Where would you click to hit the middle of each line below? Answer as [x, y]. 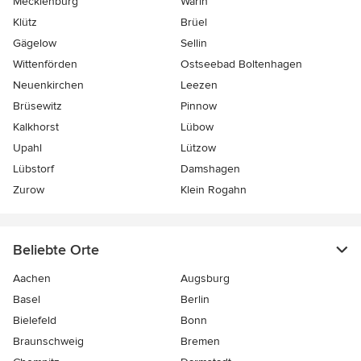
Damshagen [210, 169]
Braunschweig [48, 341]
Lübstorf [33, 169]
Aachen [32, 278]
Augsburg [205, 278]
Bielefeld [35, 320]
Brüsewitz [37, 106]
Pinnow [199, 106]
